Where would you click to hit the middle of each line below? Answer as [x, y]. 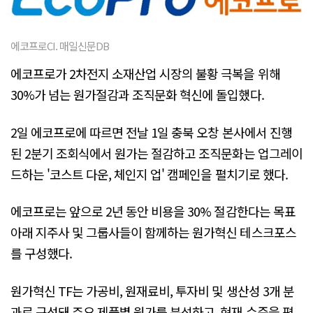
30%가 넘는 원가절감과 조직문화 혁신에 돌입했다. [137, 95]
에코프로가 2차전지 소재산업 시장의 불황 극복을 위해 [145, 74]
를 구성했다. [42, 253]
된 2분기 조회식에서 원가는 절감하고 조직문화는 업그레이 [156, 153]
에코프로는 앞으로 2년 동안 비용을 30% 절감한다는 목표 [153, 211]
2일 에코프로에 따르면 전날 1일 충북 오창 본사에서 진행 [151, 132]
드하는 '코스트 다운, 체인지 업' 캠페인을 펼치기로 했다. [149, 174]
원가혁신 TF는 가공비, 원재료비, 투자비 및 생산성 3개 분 [152, 290]
